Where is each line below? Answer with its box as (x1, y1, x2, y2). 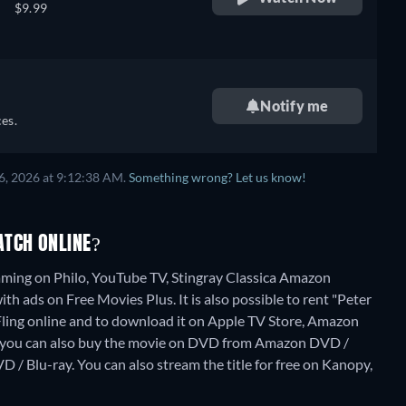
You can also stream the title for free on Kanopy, (77, 355, 372, 372)
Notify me (260, 97, 329, 114)
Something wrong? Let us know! (129, 170, 306, 185)
